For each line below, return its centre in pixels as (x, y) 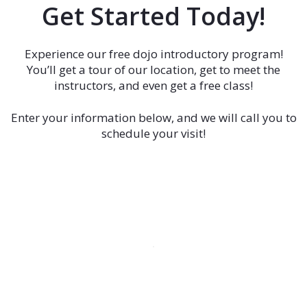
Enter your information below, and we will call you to (153, 118)
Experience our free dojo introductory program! (153, 54)
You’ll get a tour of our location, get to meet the (153, 70)
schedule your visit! (153, 133)
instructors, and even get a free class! (153, 85)
